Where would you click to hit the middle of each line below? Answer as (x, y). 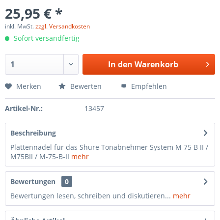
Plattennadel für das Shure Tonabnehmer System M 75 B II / (109, 147)
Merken (29, 86)
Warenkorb (156, 64)
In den (120, 64)
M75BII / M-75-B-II (41, 156)
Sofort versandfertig (46, 38)
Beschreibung (33, 133)
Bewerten (86, 86)
